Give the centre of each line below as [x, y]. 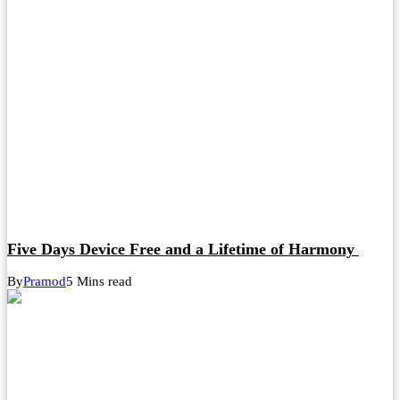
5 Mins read [99, 282]
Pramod [45, 282]
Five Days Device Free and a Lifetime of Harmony [183, 249]
